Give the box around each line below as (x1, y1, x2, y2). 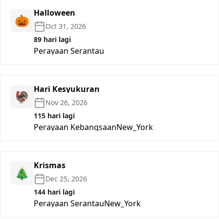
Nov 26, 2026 (45, 97, 88, 107)
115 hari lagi (34, 110, 75, 120)
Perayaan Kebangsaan (34, 121, 116, 132)
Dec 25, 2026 (45, 174, 87, 183)
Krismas (34, 159, 66, 171)
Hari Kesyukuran (34, 83, 100, 94)
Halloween (34, 7, 75, 18)
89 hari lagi (34, 34, 71, 44)
